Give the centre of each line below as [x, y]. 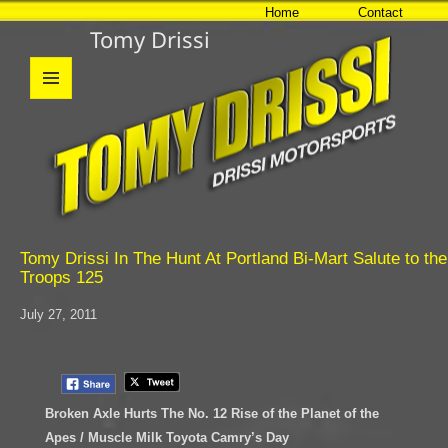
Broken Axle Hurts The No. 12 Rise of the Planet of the [211, 413]
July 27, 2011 [58, 314]
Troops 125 [61, 277]
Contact [381, 12]
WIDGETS [58, 141]
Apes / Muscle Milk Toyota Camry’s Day [166, 437]
